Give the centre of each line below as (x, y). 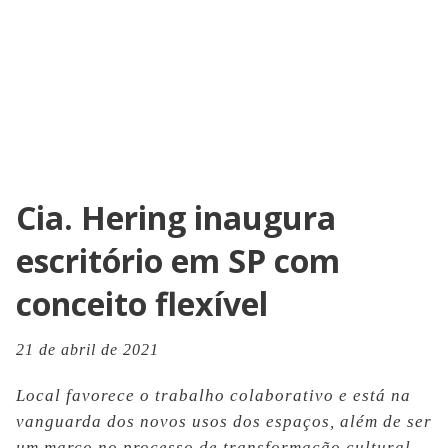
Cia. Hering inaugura (176, 217)
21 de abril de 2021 (87, 349)
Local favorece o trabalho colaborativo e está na (213, 395)
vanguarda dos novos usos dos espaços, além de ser (224, 421)
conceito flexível (142, 303)
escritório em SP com (178, 260)
